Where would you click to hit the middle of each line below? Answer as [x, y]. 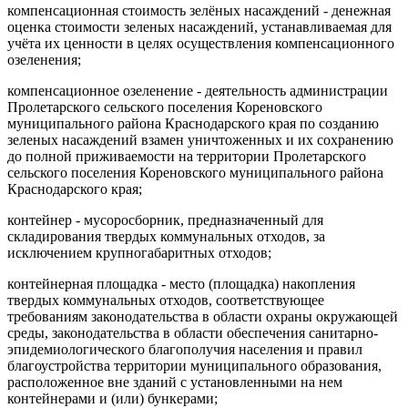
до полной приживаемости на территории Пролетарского [187, 156]
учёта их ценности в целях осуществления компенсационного [201, 43]
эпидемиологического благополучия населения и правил [185, 349]
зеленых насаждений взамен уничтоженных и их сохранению [200, 139]
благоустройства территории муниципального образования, [194, 365]
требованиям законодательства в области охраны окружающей [203, 316]
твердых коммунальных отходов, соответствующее [166, 300]
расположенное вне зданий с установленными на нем [175, 382]
